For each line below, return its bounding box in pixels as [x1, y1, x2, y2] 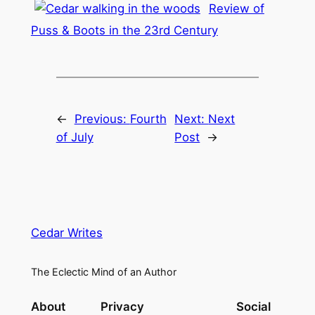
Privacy [100, 299, 144, 314]
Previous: [74, 111, 130, 126]
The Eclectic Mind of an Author [30, 265, 176, 278]
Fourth [129, 111, 167, 126]
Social [236, 299, 271, 314]
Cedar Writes [30, 226, 103, 240]
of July [56, 129, 94, 144]
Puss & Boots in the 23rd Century [30, 22, 218, 37]
